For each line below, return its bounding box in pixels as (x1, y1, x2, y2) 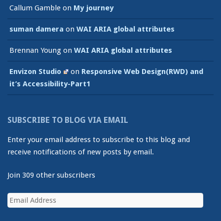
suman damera (9, 25, 64, 34)
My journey (74, 3, 113, 13)
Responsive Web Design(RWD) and (81, 67, 203, 76)
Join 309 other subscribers (7, 171, 95, 180)
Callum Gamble (9, 3, 61, 13)
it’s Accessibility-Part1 (9, 79, 90, 89)
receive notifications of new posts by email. (7, 147, 154, 156)
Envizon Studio (9, 67, 61, 76)
